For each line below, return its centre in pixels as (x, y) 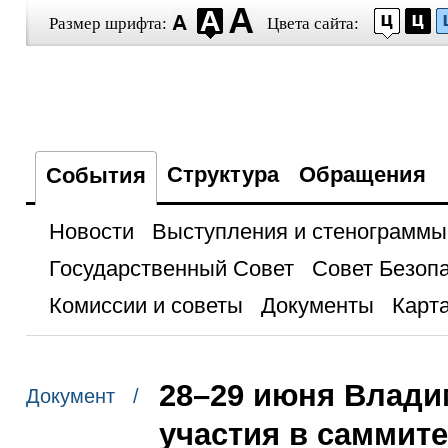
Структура (222, 174)
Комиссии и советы (145, 305)
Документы (317, 305)
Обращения (362, 174)
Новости (91, 231)
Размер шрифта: (107, 23)
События (95, 175)
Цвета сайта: (312, 23)
